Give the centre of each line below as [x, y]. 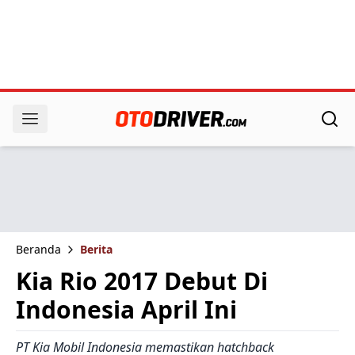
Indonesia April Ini [126, 309]
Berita [96, 249]
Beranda [38, 249]
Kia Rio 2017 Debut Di [142, 281]
